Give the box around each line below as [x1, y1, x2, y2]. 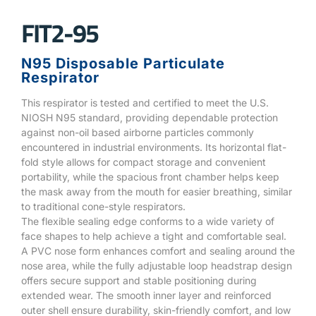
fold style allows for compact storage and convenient [21, 155, 266, 168]
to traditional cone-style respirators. [21, 200, 186, 212]
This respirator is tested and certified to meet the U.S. [21, 96, 269, 109]
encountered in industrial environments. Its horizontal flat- [21, 140, 286, 153]
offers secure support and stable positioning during [21, 274, 257, 286]
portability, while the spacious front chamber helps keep [21, 170, 279, 183]
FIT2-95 [21, 13, 98, 52]
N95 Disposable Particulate [21, 54, 225, 72]
